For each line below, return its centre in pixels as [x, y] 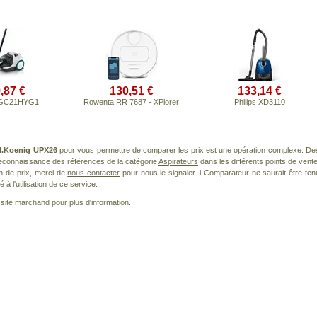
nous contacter [94, 173]
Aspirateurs [178, 161]
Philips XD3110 [259, 102]
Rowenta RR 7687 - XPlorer [131, 102]
